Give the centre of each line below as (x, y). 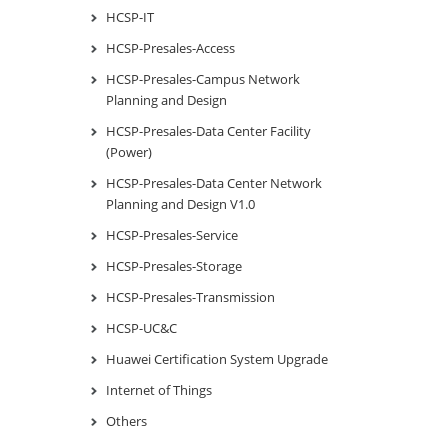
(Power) (129, 151)
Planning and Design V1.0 (180, 203)
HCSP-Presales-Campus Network (203, 78)
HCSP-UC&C (141, 327)
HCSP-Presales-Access (170, 47)
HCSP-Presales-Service (172, 234)
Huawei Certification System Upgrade (217, 358)
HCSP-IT (130, 16)
